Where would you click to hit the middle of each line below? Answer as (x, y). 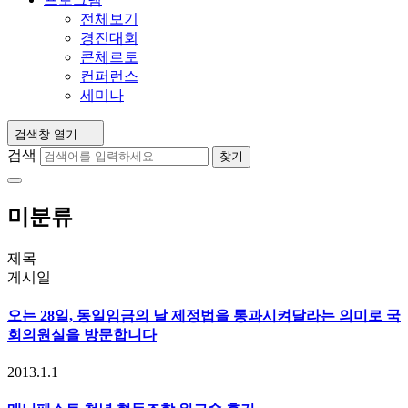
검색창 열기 (46, 134)
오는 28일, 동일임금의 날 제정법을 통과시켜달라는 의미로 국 (204, 316)
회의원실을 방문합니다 (82, 335)
